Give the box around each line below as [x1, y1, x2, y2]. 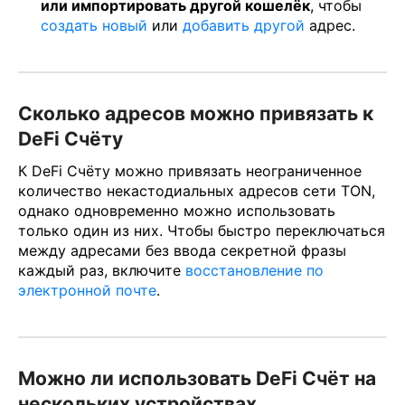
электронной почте [18, 280, 156, 299]
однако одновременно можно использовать [18, 201, 335, 220]
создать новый [41, 15, 147, 34]
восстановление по [185, 260, 324, 279]
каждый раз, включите [18, 260, 185, 279]
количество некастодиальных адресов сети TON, [18, 181, 375, 200]
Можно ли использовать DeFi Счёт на [18, 366, 376, 390]
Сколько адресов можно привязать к [18, 101, 373, 125]
